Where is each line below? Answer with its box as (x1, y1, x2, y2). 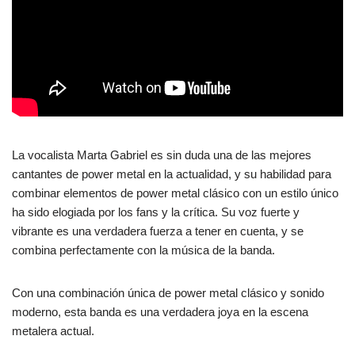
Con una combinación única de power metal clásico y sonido (12, 286, 324, 300)
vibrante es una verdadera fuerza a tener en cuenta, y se (12, 224, 303, 239)
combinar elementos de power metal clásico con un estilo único (12, 186, 338, 200)
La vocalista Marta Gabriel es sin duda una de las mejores (12, 148, 311, 162)
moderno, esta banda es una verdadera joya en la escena (12, 305, 308, 319)
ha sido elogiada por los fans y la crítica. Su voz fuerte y (12, 205, 300, 219)
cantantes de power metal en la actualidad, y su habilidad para (12, 167, 331, 181)
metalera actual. (12, 324, 94, 338)
